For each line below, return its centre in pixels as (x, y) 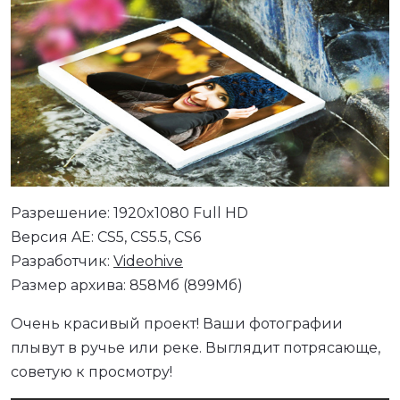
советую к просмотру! (92, 371)
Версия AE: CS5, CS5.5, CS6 (106, 237)
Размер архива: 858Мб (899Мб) (127, 285)
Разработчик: (62, 261)
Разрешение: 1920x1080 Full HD (129, 212)
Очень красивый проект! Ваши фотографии (177, 323)
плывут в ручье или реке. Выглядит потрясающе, (196, 347)
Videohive (148, 261)
